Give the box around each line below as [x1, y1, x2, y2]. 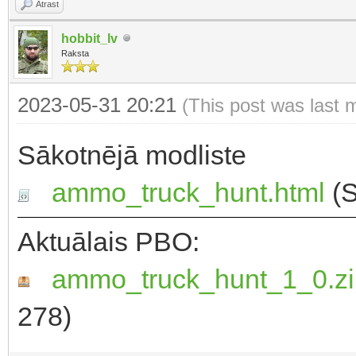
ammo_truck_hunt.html [52, 176, 325, 207]
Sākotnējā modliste [17, 139, 246, 170]
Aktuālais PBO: [17, 226, 199, 257]
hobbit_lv [61, 31, 118, 45]
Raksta [61, 48, 89, 58]
